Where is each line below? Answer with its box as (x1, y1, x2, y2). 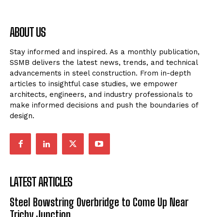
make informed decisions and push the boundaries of (10, 100, 198, 109)
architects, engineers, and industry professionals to (10, 90, 193, 99)
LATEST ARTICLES (10, 174, 72, 189)
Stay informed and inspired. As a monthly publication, (10, 47, 200, 56)
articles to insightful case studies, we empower (10, 79, 178, 88)
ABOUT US (10, 25, 46, 39)
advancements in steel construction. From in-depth (10, 68, 191, 77)
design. (10, 111, 34, 120)
